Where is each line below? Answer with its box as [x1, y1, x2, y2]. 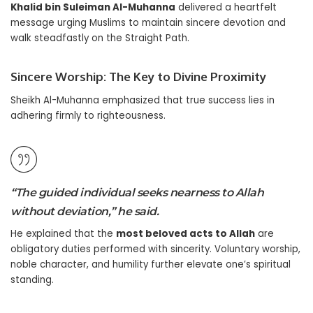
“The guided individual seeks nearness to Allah [10, 185, 263, 199]
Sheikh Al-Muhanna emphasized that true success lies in [10, 93, 275, 107]
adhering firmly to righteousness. [10, 108, 166, 122]
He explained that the [10, 226, 116, 240]
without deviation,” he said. [10, 204, 159, 218]
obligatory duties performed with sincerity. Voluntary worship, [10, 242, 300, 256]
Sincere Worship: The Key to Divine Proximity [10, 68, 266, 84]
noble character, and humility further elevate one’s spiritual [10, 257, 291, 271]
